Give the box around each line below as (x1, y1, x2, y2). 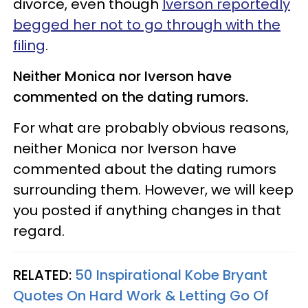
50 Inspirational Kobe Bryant (75, 265, 267, 285)
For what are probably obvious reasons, (13, 118, 289, 137)
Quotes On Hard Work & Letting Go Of (13, 285, 269, 305)
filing (13, 35, 45, 55)
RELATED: (13, 265, 75, 285)
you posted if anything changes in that (13, 200, 281, 220)
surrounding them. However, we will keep (13, 179, 294, 199)
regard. (13, 221, 68, 241)
